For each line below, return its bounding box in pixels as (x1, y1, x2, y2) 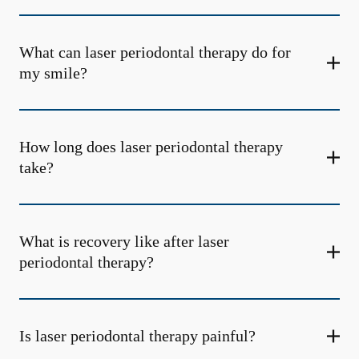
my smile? (19, 64, 87, 82)
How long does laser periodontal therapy (19, 138, 283, 155)
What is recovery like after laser (19, 232, 229, 250)
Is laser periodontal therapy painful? (19, 327, 256, 345)
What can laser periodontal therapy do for (19, 43, 291, 61)
